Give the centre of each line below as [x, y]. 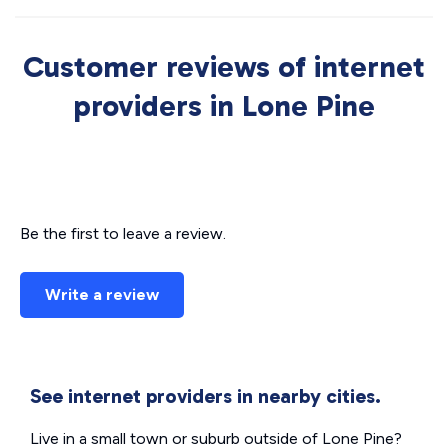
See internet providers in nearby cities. [205, 396]
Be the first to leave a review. [123, 233]
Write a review [102, 294]
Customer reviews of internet [224, 67]
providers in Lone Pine [224, 106]
